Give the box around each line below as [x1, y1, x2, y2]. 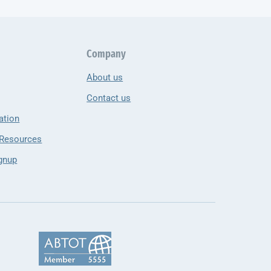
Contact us [87, 92, 131, 103]
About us [87, 71, 123, 83]
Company [87, 48, 126, 60]
